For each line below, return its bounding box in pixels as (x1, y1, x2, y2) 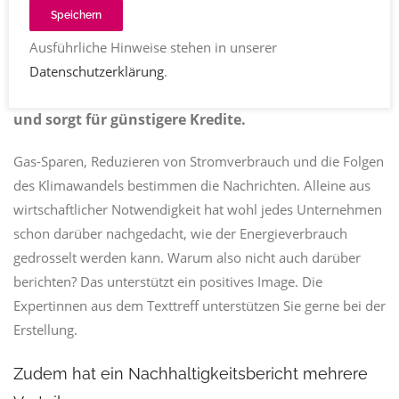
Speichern (50, 8, 102, 21)
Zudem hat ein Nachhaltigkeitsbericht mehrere (13, 364, 368, 383)
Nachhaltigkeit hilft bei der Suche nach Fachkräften (13, 85, 382, 104)
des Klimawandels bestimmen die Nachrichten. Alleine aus (13, 176, 370, 194)
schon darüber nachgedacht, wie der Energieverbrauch (13, 224, 347, 242)
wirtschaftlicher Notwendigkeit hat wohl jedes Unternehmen (13, 200, 382, 218)
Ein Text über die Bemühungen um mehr (89, 60, 380, 79)
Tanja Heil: (13, 60, 89, 79)
